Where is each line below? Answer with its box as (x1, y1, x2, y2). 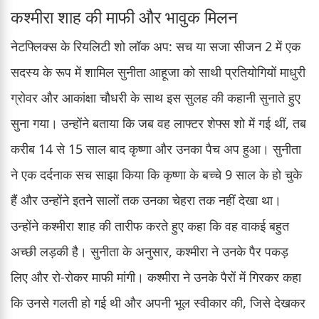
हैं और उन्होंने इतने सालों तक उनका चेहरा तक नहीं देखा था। (11, 191, 281, 209)
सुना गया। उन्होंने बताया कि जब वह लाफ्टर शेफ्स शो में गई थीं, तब (11, 114, 306, 132)
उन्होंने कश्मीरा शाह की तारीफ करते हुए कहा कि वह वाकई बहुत (11, 216, 289, 234)
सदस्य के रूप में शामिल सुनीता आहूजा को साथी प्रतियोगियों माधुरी (11, 63, 305, 80)
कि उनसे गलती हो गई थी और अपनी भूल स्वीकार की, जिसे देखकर (11, 293, 305, 311)
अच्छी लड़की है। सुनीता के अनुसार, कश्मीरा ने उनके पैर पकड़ (11, 242, 288, 260)
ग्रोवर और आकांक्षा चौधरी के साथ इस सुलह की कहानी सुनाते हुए (11, 88, 300, 106)
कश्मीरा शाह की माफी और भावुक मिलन (11, 4, 238, 28)
